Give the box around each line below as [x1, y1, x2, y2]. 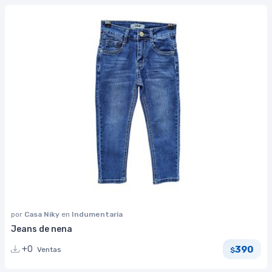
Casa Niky [24, 210, 61, 219]
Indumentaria [72, 210, 123, 219]
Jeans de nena [11, 224, 72, 235]
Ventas [37, 245, 61, 254]
